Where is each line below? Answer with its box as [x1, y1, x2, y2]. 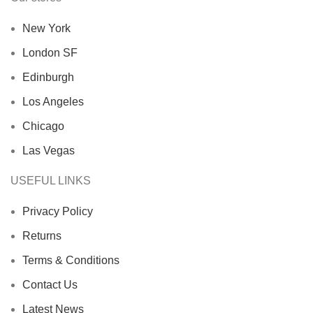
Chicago [22, 120, 64, 133]
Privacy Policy [22, 205, 93, 218]
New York [22, 22, 71, 35]
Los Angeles [22, 96, 84, 108]
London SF [22, 47, 78, 59]
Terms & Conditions [22, 254, 119, 267]
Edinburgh [22, 71, 74, 84]
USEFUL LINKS [10, 175, 91, 187]
